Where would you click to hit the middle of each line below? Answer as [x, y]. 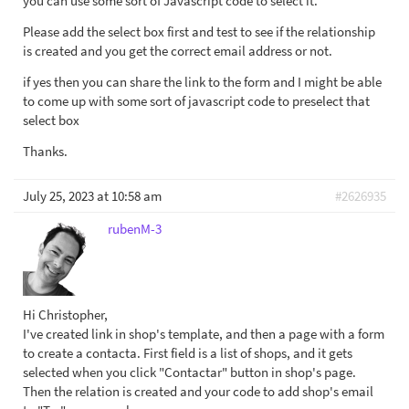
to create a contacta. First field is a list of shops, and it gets [188, 353]
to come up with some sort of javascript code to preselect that [196, 101]
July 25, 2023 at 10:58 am [92, 196]
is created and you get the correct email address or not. [178, 51]
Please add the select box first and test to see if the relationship [199, 32]
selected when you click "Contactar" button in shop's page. [189, 372]
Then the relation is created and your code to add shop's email [198, 392]
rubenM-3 [135, 229]
